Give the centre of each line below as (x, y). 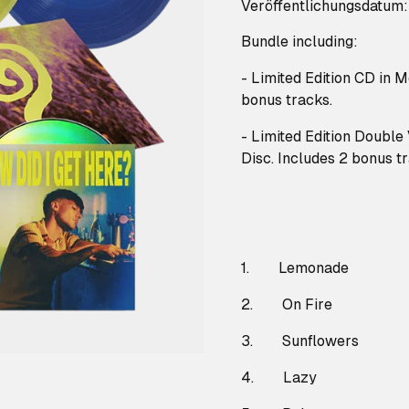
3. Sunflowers (300, 341)
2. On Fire (287, 304)
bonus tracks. (287, 100)
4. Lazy (279, 378)
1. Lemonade (295, 268)
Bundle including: (299, 42)
